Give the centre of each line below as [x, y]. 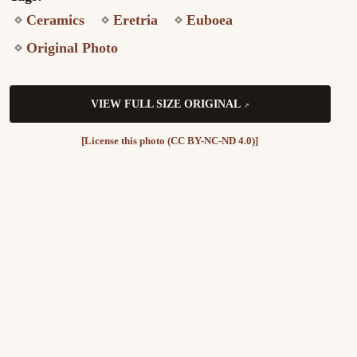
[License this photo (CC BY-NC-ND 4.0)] [170, 141]
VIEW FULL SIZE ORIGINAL [165, 104]
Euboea [209, 20]
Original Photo [72, 48]
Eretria [135, 20]
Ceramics [55, 20]
